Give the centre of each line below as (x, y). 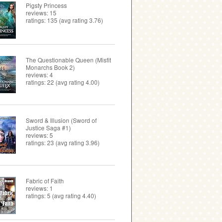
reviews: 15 (41, 13)
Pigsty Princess (46, 5)
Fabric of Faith (45, 180)
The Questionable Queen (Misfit (68, 60)
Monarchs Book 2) (50, 67)
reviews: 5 (39, 135)
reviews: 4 (39, 75)
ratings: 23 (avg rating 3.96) (63, 142)
